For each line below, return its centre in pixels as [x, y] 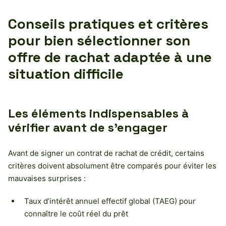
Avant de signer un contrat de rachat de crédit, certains [106, 153]
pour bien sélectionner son [99, 40]
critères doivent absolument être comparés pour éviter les [112, 165]
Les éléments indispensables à [98, 113]
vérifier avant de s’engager [88, 127]
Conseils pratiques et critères [108, 23]
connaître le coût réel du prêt [76, 213]
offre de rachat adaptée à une [110, 57]
